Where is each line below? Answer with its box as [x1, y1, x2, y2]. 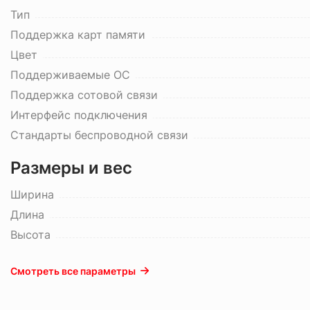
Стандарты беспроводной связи [10, 128, 188, 142]
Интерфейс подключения [10, 108, 147, 122]
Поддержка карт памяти [10, 28, 145, 42]
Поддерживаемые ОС [10, 68, 130, 82]
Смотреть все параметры [10, 265, 136, 277]
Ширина [10, 188, 54, 201]
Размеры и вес [10, 158, 132, 178]
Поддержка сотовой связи [10, 88, 158, 102]
